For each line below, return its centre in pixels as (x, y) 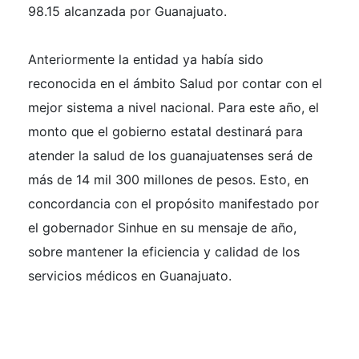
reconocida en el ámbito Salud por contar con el (175, 83)
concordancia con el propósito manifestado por (173, 204)
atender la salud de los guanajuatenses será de (170, 155)
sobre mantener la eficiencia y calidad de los (164, 252)
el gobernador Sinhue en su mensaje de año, (162, 228)
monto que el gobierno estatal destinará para (165, 131)
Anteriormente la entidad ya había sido (146, 59)
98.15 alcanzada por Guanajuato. (127, 11)
